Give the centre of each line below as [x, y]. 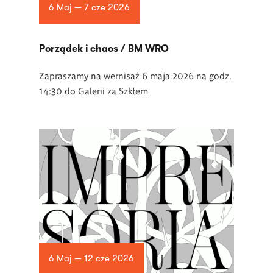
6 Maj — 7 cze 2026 [89, 8]
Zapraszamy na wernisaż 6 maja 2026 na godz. [135, 75]
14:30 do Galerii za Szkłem [94, 90]
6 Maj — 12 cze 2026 [91, 259]
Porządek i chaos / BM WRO [104, 49]
